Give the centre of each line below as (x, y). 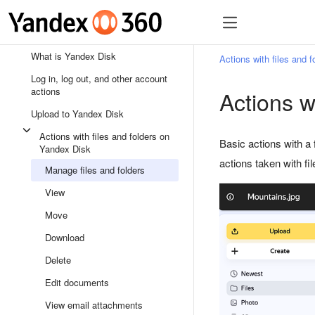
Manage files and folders (95, 170)
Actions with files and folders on (104, 136)
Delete (58, 260)
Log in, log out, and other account (99, 78)
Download (65, 237)
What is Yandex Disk (73, 56)
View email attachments (94, 305)
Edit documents (77, 282)
